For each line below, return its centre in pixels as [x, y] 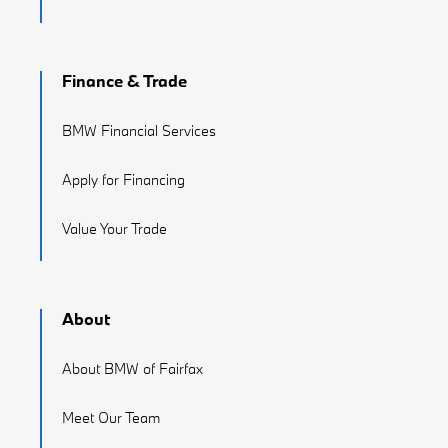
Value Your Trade [114, 229]
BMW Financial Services [139, 131]
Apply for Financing [123, 180]
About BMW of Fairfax [132, 369]
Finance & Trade [124, 81]
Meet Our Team [111, 418]
